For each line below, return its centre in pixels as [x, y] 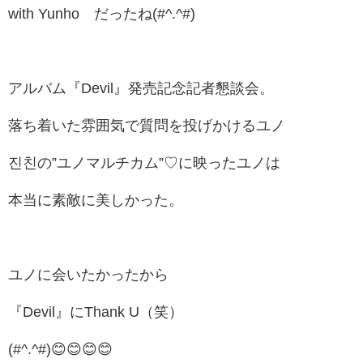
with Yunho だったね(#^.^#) [102, 14]
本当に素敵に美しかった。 [96, 201]
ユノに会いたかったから [88, 275]
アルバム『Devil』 [68, 89]
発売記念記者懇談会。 [201, 89]
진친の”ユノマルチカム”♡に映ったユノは [144, 163]
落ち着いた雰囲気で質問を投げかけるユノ [147, 126]
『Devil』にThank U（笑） [96, 312]
